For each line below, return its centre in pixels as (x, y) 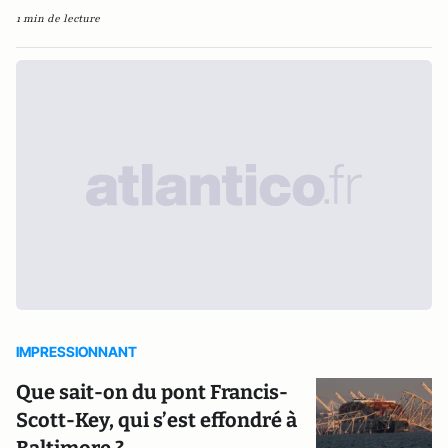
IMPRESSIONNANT (76, 352)
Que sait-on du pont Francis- (152, 392)
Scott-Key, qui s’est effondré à (156, 420)
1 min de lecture (58, 19)
